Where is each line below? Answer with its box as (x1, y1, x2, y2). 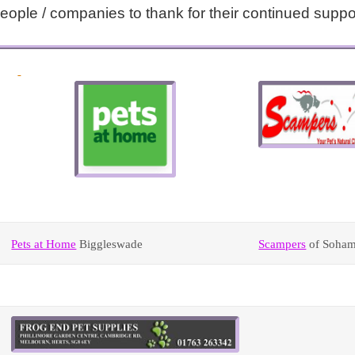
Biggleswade (76, 237, 143, 251)
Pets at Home (11, 237, 77, 251)
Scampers (258, 237, 307, 251)
